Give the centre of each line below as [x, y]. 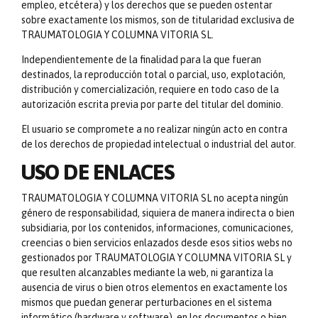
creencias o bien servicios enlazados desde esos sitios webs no [157, 242]
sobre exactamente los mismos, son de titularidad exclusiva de [158, 20]
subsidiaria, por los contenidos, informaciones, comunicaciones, [157, 227]
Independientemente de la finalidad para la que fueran [141, 60]
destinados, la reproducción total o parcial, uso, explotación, [153, 75]
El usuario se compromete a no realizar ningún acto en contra [154, 130]
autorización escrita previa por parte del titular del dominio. [152, 105]
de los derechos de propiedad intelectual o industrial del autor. [159, 144]
